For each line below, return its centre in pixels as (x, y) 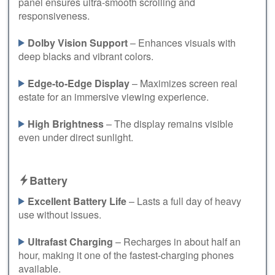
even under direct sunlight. (76, 137)
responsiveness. (54, 15)
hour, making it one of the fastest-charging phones (126, 255)
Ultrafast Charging (70, 241)
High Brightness (66, 123)
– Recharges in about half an (177, 241)
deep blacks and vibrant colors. (86, 56)
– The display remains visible (168, 123)
